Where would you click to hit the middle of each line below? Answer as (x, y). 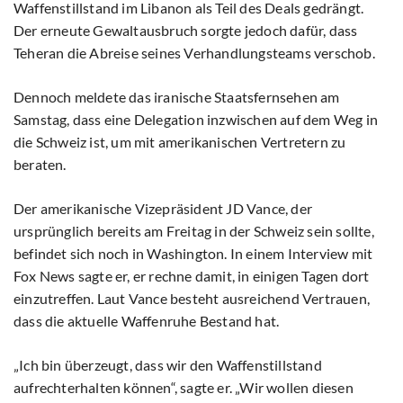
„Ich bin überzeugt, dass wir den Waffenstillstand (168, 365)
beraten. (40, 165)
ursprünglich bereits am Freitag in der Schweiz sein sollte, (194, 231)
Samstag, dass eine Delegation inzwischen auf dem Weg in (196, 120)
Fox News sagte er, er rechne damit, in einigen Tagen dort (192, 276)
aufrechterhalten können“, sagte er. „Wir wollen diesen (184, 388)
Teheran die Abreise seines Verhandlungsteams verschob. (194, 53)
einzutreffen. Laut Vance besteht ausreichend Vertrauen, (192, 299)
